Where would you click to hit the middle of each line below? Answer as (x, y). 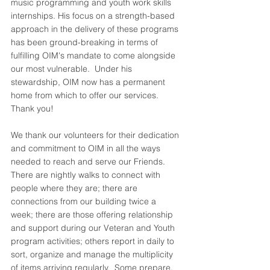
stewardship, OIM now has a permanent (89, 82)
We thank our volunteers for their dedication (96, 135)
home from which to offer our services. (87, 95)
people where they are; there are (75, 188)
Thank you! (32, 108)
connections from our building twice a (85, 201)
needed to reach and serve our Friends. (90, 162)
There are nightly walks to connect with (87, 175)
